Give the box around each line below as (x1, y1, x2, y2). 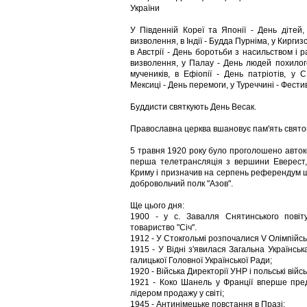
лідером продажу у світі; (130, 288, 224, 298)
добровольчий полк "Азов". (130, 179, 233, 188)
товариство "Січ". (130, 223, 197, 232)
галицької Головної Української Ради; (130, 256, 272, 265)
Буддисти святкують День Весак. (130, 102, 256, 112)
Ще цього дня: (130, 201, 184, 210)
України (130, 3, 160, 13)
